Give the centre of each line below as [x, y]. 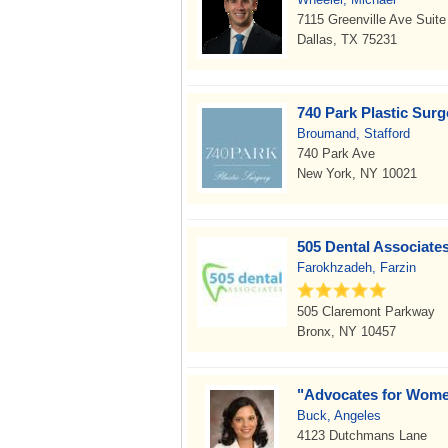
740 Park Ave [336, 153]
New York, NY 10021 [357, 173]
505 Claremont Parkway [366, 311]
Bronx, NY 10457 [346, 331]
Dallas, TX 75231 [347, 39]
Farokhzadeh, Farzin [356, 267]
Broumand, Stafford [353, 133]
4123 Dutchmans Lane [362, 435]
